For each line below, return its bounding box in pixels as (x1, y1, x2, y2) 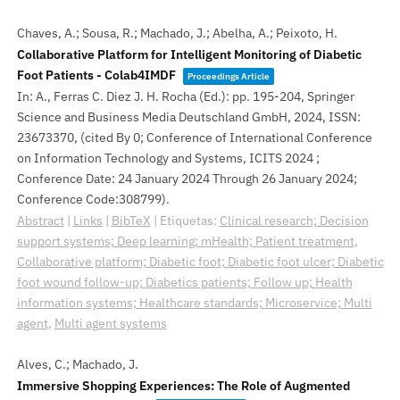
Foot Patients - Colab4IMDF (16, 66, 176, 83)
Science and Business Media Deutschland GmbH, (16, 108, 294, 125)
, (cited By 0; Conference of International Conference (73, 129, 372, 146)
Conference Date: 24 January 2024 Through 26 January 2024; (16, 170, 357, 187)
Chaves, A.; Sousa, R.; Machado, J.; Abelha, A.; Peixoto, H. (16, 24, 337, 41)
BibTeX (111, 212, 151, 229)
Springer (306, 87, 354, 104)
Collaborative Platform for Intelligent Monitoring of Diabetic (16, 46, 362, 62)
